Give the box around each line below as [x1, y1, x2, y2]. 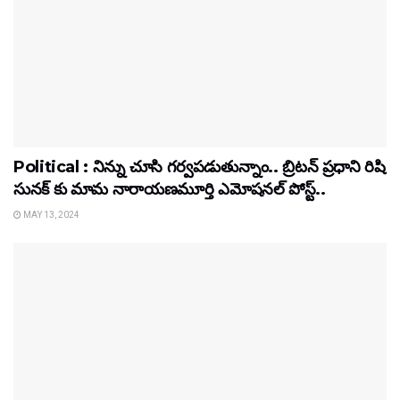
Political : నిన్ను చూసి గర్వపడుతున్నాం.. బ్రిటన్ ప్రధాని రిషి [13, 156, 386, 177]
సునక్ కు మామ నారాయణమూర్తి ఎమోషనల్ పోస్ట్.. [13, 179, 326, 199]
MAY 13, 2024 [21, 209, 79, 220]
